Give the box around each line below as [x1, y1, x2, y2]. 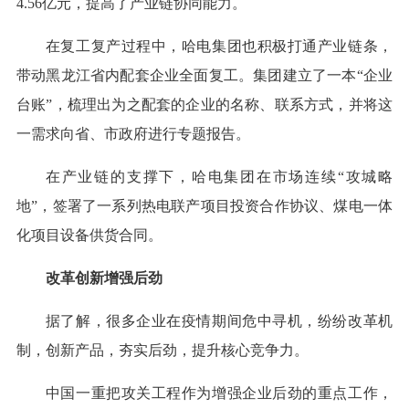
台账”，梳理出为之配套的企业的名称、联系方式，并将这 [16, 97, 393, 113]
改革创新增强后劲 [45, 270, 163, 287]
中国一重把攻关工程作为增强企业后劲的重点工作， [45, 385, 393, 402]
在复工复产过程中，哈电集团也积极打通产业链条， [45, 38, 393, 55]
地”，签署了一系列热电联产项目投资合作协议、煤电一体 [16, 198, 393, 215]
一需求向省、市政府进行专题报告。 [16, 126, 250, 142]
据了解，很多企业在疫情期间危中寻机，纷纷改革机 [45, 313, 393, 330]
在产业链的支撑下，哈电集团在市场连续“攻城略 [45, 169, 393, 185]
